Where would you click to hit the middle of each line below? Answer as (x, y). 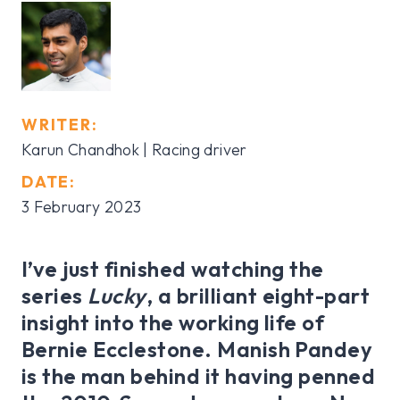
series (55, 296)
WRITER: (60, 125)
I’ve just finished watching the (173, 269)
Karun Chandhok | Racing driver (134, 150)
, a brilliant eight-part (258, 296)
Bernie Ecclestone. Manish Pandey (197, 350)
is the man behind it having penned (199, 376)
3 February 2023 (82, 207)
